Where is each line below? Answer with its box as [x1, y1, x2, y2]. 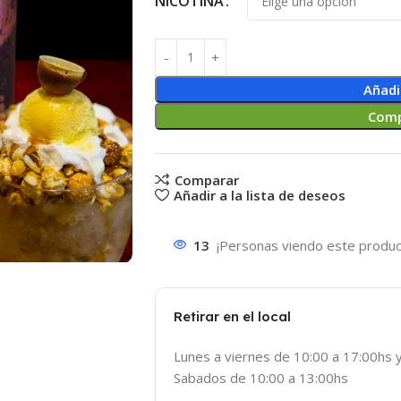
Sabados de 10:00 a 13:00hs [174, 369, 348, 388]
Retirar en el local [174, 308, 291, 326]
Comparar [174, 170, 239, 189]
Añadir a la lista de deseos [173, 186, 346, 205]
